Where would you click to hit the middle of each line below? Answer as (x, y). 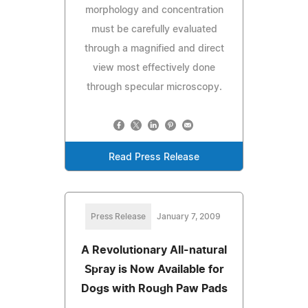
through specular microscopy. (154, 87)
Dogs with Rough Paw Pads (154, 288)
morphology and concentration (154, 10)
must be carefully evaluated (154, 29)
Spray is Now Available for (154, 269)
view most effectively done (154, 68)
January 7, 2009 (188, 216)
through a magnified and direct (154, 48)
